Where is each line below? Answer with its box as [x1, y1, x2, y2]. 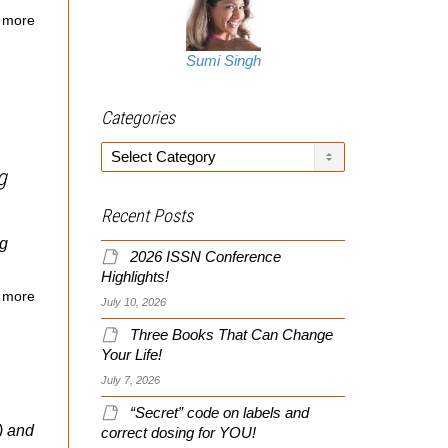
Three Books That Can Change [130, 326, 333, 343]
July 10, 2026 [101, 295, 166, 308]
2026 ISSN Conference [130, 248, 281, 265]
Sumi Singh [185, 52, 261, 69]
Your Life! [101, 346, 162, 363]
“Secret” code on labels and [130, 404, 309, 421]
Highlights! [101, 268, 169, 285]
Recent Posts [101, 204, 193, 226]
